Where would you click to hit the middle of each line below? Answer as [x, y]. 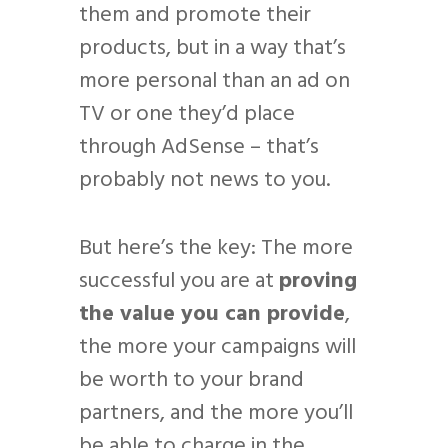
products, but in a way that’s [212, 49]
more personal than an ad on [214, 82]
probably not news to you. [204, 181]
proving [318, 282]
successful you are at [179, 282]
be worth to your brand [191, 381]
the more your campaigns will [217, 348]
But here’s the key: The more [216, 249]
